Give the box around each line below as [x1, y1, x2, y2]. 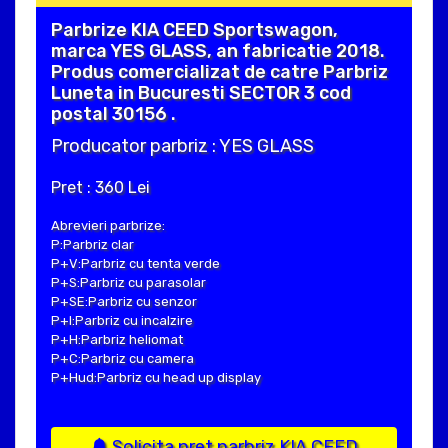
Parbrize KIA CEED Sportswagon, [51, 18, 338, 41]
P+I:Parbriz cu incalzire [51, 312, 193, 328]
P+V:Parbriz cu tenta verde [51, 255, 220, 271]
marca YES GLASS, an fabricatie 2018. [51, 39, 385, 62]
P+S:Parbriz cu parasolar [51, 274, 206, 290]
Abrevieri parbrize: [51, 217, 165, 233]
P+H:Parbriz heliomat [51, 331, 183, 347]
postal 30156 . [51, 102, 176, 125]
